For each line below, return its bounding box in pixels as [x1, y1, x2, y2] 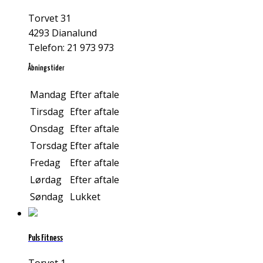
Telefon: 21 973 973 [28, 41, 114, 54]
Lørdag [30, 173, 62, 187]
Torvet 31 [28, 11, 71, 25]
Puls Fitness [28, 234, 63, 243]
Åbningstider [28, 64, 65, 72]
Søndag [30, 190, 63, 204]
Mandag [30, 88, 66, 102]
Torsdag [30, 139, 68, 153]
